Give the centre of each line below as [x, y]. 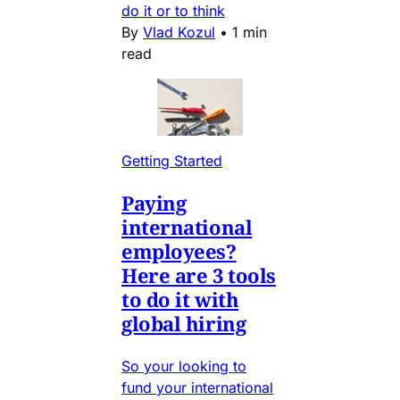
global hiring [184, 324]
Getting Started [172, 161]
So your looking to [184, 367]
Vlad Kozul [179, 33]
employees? [179, 251]
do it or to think [173, 11]
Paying [154, 203]
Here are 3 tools [199, 275]
